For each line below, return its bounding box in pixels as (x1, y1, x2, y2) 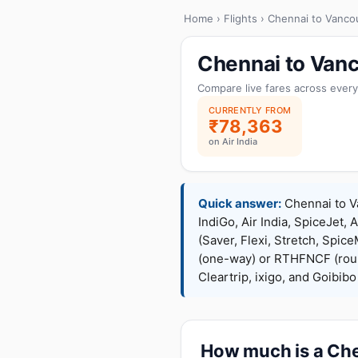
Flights (224, 12, 257, 25)
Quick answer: (198, 196, 281, 211)
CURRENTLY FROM (209, 105, 292, 116)
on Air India (209, 136, 257, 147)
